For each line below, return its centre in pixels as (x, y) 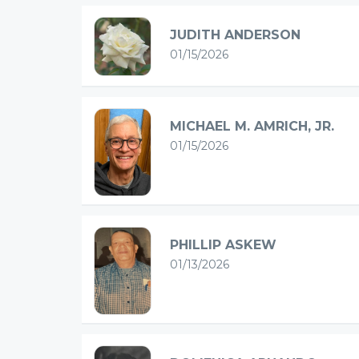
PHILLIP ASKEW (223, 245)
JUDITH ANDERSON (235, 35)
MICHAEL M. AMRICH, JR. (252, 126)
